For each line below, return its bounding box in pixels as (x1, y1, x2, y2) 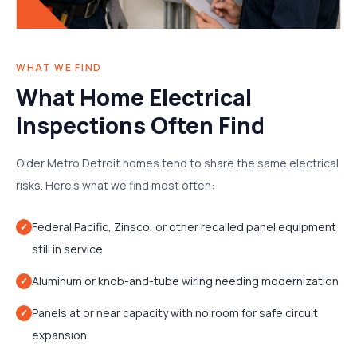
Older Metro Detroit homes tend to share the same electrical (16, 155, 339, 171)
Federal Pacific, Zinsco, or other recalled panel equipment (32, 219, 336, 234)
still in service (32, 241, 103, 257)
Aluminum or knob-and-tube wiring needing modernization (32, 273, 339, 288)
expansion (32, 328, 87, 343)
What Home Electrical (16, 82, 252, 112)
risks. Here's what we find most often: (16, 178, 214, 193)
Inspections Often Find (16, 110, 265, 140)
